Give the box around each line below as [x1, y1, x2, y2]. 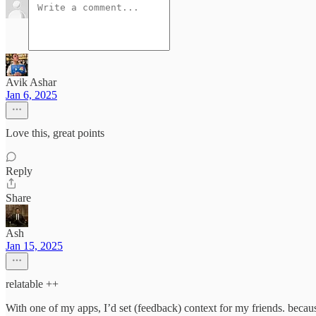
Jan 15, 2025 [6, 239, 63, 252]
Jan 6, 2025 [6, 88, 57, 101]
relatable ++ [6, 277, 59, 290]
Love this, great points [6, 126, 104, 139]
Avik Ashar [6, 75, 56, 88]
